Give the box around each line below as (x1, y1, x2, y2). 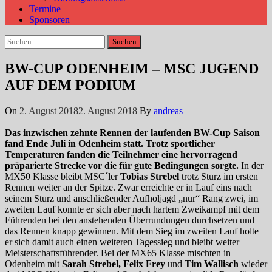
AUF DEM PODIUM (5, 76, 136, 93)
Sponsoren (29, 15, 70, 25)
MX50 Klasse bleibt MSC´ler (5, 171, 120, 182)
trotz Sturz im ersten (179, 171, 258, 182)
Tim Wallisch (185, 258, 239, 269)
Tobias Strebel (120, 171, 179, 182)
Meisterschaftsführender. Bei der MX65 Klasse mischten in (5, 247, 231, 258)
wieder (239, 258, 267, 269)
